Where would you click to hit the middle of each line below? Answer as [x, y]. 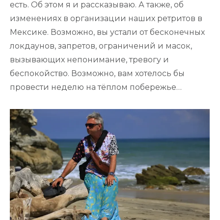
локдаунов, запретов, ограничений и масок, [101, 46]
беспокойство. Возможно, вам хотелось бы [97, 73]
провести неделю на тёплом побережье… [96, 87]
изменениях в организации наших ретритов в [106, 18]
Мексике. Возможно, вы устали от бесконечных [107, 32]
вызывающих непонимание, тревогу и [89, 59]
